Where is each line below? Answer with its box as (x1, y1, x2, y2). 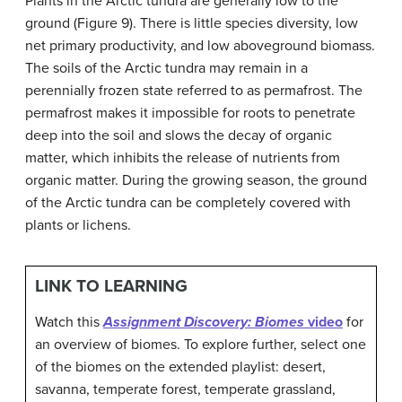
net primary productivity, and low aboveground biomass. (25, 37, 375, 55)
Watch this (35, 313, 103, 331)
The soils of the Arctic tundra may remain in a (25, 59, 308, 77)
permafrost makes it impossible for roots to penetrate (25, 104, 355, 122)
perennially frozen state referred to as (25, 82, 264, 100)
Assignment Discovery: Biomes (103, 313, 304, 331)
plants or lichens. (25, 216, 131, 234)
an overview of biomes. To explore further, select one (35, 336, 366, 354)
